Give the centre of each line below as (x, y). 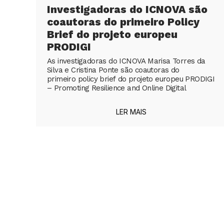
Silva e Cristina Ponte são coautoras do (113, 70)
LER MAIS (131, 112)
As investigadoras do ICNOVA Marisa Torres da (126, 61)
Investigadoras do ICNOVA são (127, 9)
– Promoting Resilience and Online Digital (117, 88)
